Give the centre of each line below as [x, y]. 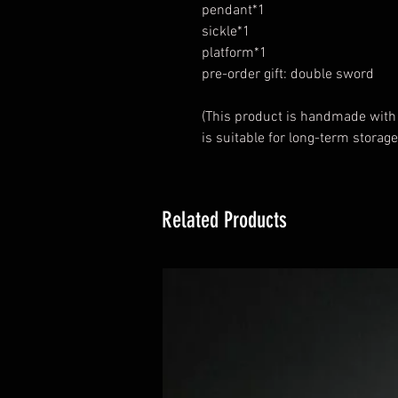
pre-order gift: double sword [288, 74]
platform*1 [235, 53]
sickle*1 [226, 32]
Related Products [224, 219]
